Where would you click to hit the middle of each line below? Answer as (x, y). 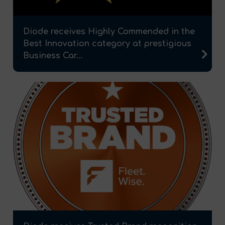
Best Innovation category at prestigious (107, 44)
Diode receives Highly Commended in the (109, 32)
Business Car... (53, 56)
